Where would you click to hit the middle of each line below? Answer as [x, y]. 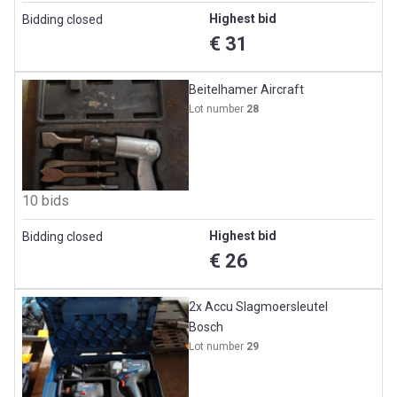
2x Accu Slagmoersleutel [259, 307]
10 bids [46, 201]
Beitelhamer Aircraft [247, 89]
